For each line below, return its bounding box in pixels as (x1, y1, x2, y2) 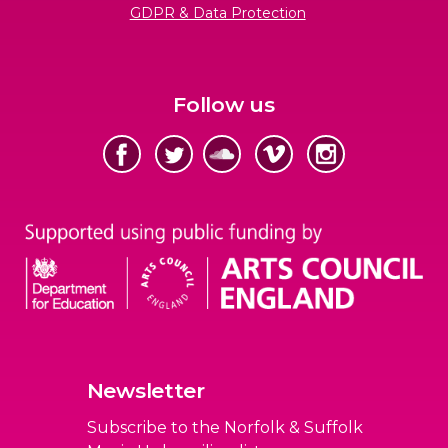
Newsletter (86, 378, 205, 404)
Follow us (173, 92, 275, 117)
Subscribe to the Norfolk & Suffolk (86, 418, 363, 438)
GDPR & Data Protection (129, 4, 306, 22)
